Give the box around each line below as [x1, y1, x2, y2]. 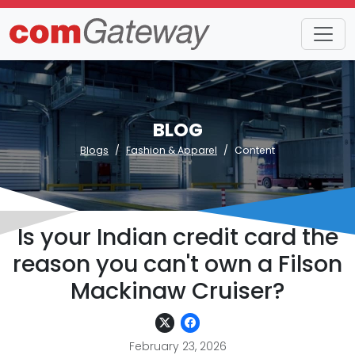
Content [235, 143, 275, 157]
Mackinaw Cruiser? [71, 275, 284, 307]
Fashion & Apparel [126, 143, 217, 157]
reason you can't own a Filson [13, 248, 342, 280]
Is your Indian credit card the [17, 221, 338, 253]
